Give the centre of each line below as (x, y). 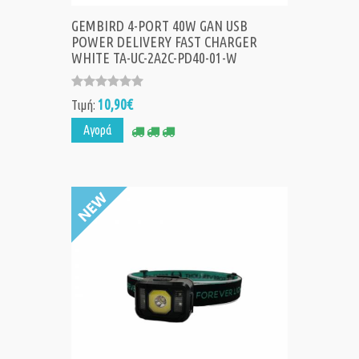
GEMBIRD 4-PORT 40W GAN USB (159, 26)
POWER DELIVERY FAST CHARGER (164, 42)
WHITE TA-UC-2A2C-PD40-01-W (154, 58)
